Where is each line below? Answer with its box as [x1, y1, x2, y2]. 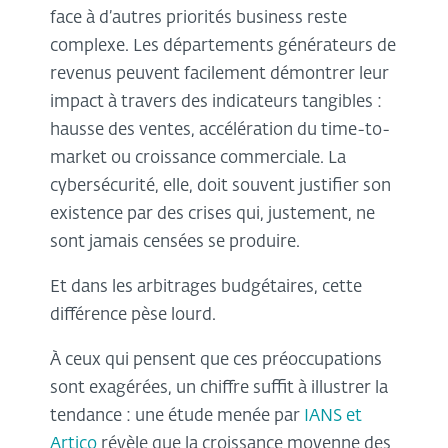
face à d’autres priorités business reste [50, 9, 347, 27]
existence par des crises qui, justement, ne [50, 205, 375, 223]
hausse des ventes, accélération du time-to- [50, 121, 390, 139]
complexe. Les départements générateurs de [50, 37, 396, 55]
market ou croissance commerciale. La [50, 149, 346, 167]
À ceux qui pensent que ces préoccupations [50, 351, 382, 369]
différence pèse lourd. [50, 306, 220, 324]
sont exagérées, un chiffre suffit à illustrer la [50, 379, 388, 397]
